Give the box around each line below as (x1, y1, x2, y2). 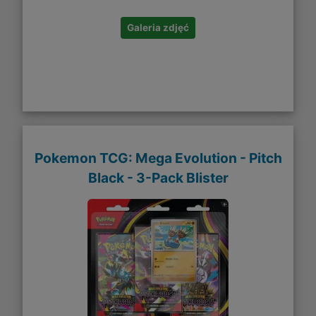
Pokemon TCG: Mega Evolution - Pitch (34, 150, 282, 167)
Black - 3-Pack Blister (87, 169, 229, 187)
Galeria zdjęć (127, 21, 189, 33)
